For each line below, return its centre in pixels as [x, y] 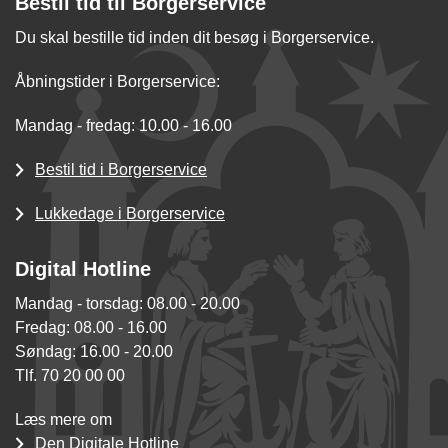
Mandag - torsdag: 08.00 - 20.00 [127, 304]
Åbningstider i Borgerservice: [117, 82]
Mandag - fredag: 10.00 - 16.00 [123, 126]
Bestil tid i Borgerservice [121, 170]
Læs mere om [63, 420]
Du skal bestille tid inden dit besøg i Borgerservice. [194, 38]
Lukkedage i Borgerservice [130, 214]
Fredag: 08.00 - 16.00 [91, 328]
